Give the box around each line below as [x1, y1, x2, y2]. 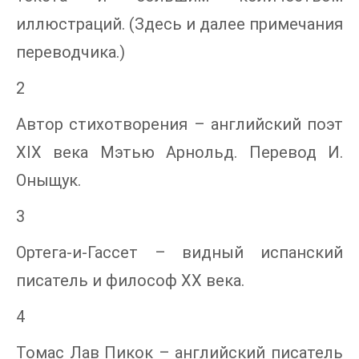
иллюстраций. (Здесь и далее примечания [16, 14, 343, 34]
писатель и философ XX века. [16, 271, 244, 290]
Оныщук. [16, 171, 81, 190]
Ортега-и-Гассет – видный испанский [16, 243, 343, 262]
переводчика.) [16, 42, 125, 62]
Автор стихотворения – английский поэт [16, 115, 343, 134]
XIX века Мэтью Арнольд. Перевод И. [16, 143, 343, 162]
